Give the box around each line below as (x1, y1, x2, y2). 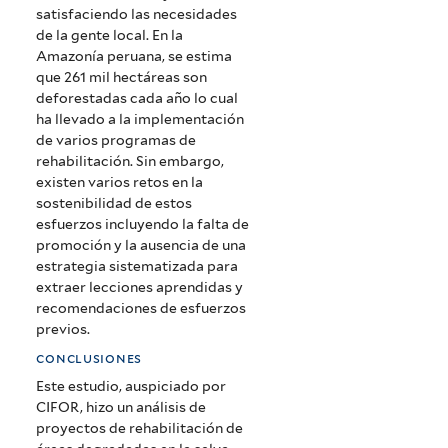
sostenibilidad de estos (36, 195, 193, 212)
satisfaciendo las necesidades (36, 6, 238, 23)
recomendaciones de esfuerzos (36, 300, 247, 317)
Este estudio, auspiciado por (36, 378, 227, 395)
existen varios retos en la (36, 174, 204, 191)
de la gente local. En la (36, 27, 184, 44)
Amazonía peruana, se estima (36, 48, 233, 65)
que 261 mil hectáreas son (36, 69, 208, 86)
